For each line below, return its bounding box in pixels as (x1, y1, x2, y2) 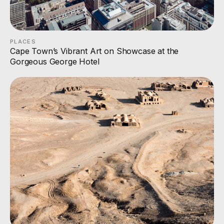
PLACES (10, 38, 36, 45)
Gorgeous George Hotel (10, 56, 99, 67)
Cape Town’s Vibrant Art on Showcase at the (10, 46, 179, 56)
